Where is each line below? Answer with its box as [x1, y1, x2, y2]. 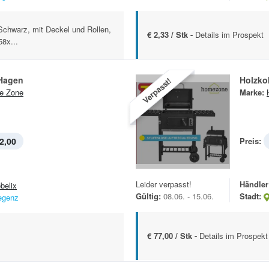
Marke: [240, 86, 264, 98]
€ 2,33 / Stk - [147, 29, 195, 41]
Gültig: [136, 190, 161, 202]
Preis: [240, 135, 261, 147]
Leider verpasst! [136, 178, 192, 190]
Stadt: [240, 190, 261, 202]
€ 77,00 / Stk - [147, 230, 199, 242]
